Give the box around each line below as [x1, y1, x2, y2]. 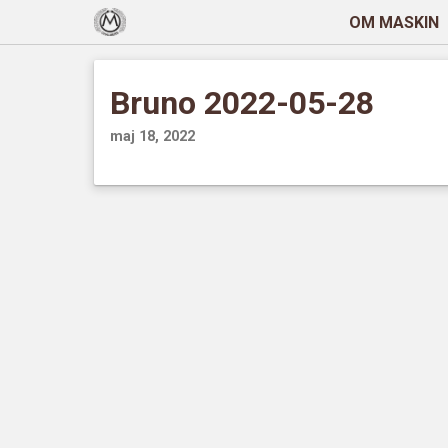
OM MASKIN [348, 12, 439, 32]
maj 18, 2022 [110, 127, 196, 145]
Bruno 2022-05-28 [110, 84, 375, 122]
